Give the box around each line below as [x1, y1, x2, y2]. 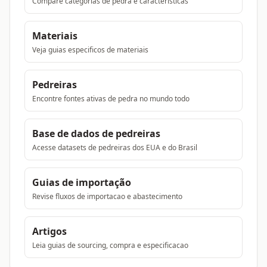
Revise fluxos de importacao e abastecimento [32, 191, 182, 201]
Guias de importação [32, 176, 131, 189]
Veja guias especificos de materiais [32, 45, 148, 55]
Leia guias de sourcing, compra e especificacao [32, 240, 188, 250]
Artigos [32, 225, 67, 238]
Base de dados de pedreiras [32, 127, 160, 140]
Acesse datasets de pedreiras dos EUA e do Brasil [32, 142, 197, 153]
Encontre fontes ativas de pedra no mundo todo [32, 94, 190, 104]
